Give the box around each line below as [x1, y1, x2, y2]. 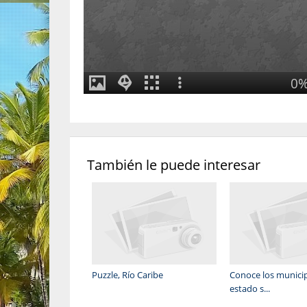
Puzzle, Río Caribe [92, 269, 164, 281]
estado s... [229, 282, 270, 295]
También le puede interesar [87, 156, 260, 174]
